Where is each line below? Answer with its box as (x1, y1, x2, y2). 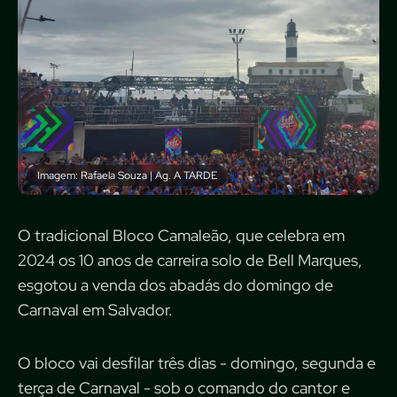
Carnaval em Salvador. (18, 300, 173, 321)
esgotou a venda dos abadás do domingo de (18, 275, 333, 296)
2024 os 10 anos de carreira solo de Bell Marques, (18, 250, 362, 271)
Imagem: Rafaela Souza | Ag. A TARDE (37, 168, 217, 183)
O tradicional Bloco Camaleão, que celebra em (18, 225, 345, 246)
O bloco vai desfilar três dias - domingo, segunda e (18, 353, 376, 374)
